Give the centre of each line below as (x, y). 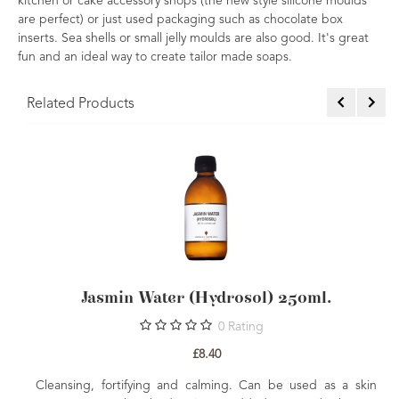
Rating (246, 327)
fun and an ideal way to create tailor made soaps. (155, 57)
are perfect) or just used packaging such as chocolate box (180, 20)
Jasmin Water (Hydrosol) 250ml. (206, 298)
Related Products (81, 104)
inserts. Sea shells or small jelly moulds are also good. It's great (193, 38)
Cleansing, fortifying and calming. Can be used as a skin (206, 386)
